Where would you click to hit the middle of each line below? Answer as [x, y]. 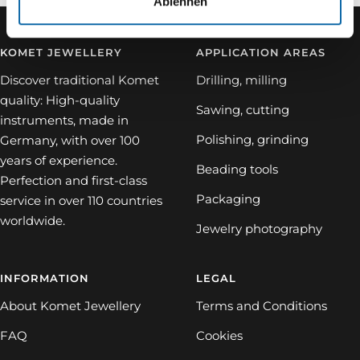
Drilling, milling [241, 80]
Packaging [228, 199]
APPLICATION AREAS [261, 53]
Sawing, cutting [243, 110]
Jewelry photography [259, 229]
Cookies [219, 336]
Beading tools [237, 170]
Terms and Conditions [262, 306]
